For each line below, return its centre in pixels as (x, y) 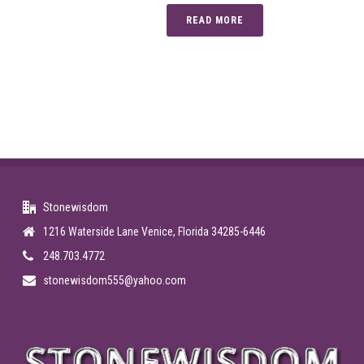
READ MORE (214, 20)
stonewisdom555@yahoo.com (115, 280)
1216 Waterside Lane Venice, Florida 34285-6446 (155, 232)
